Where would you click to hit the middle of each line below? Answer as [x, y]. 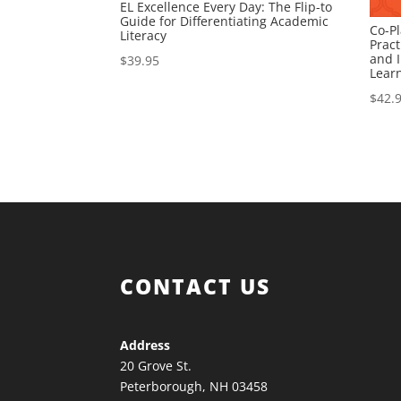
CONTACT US [196, 287]
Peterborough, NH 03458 [194, 386]
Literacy [144, 35]
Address [145, 345]
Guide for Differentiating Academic [225, 21]
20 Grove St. [156, 365]
